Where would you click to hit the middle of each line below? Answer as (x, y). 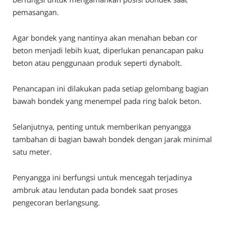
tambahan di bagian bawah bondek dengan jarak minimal (112, 139)
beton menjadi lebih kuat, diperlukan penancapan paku (108, 50)
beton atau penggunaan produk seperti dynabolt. (97, 63)
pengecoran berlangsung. (56, 203)
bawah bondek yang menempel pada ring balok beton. (107, 101)
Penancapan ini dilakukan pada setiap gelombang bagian (110, 89)
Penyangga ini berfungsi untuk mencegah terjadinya (102, 178)
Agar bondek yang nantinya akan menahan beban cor (105, 38)
